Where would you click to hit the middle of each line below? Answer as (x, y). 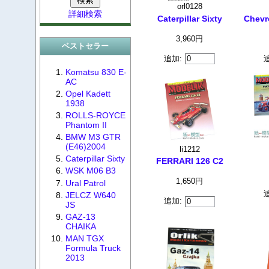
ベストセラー (86, 47)
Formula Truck (93, 248)
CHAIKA (80, 226)
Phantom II (86, 125)
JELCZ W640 (90, 195)
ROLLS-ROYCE (95, 116)
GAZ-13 (80, 216)
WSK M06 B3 (90, 171)
